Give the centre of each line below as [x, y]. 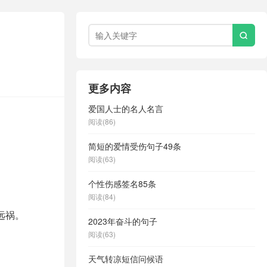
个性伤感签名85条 [122, 184]
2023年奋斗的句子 [123, 221]
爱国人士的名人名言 [126, 108]
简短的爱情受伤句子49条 [135, 146]
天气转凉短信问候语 [126, 259]
